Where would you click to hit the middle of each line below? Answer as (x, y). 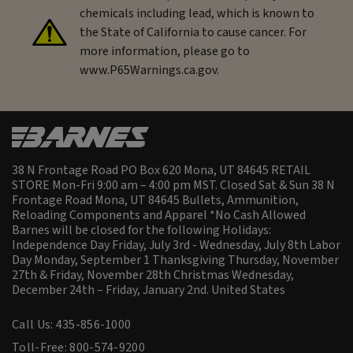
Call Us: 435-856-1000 (72, 325)
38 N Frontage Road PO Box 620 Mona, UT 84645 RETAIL (161, 170)
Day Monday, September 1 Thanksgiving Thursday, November (175, 260)
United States (248, 290)
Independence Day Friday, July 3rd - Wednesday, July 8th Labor (176, 245)
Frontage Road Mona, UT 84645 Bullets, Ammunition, (155, 200)
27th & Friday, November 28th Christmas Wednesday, (153, 275)
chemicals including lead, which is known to (197, 13)
